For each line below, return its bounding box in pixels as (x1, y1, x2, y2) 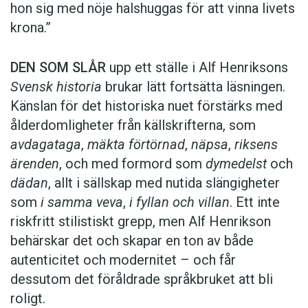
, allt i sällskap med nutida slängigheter (48, 175, 280, 192)
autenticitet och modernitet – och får (10, 252, 236, 269)
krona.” (10, 19, 51, 36)
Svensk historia (10, 78, 105, 96)
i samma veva (41, 194, 123, 211)
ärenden (10, 155, 59, 173)
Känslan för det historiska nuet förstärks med (10, 98, 283, 115)
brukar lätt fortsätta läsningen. (105, 78, 285, 96)
